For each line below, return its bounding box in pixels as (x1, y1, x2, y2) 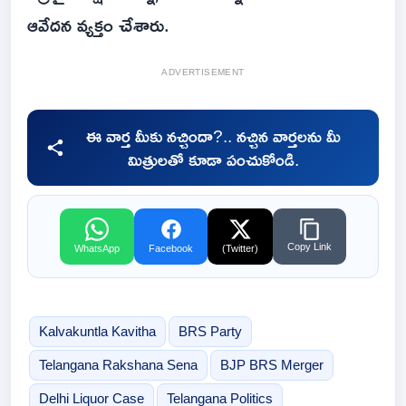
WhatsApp (74, 243, 120, 255)
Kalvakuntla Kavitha (38, 324, 156, 340)
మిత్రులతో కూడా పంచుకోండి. (127, 143, 299, 177)
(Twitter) (222, 243, 258, 255)
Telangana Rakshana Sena (38, 357, 198, 373)
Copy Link (287, 241, 332, 253)
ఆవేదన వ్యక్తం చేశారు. (27, 6, 169, 43)
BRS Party (178, 324, 242, 340)
